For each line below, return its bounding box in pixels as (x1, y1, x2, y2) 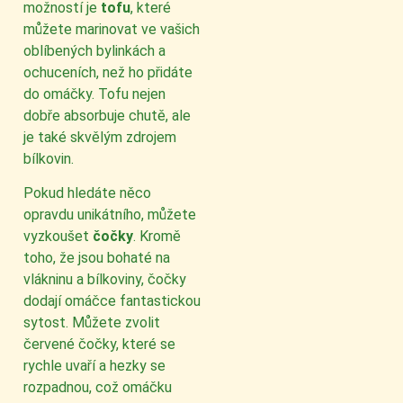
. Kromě (133, 228, 181, 246)
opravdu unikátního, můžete (23, 206, 196, 224)
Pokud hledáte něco (23, 184, 151, 202)
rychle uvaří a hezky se (23, 357, 166, 375)
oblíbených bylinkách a (23, 41, 166, 59)
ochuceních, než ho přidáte (23, 63, 193, 81)
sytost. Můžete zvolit (23, 314, 160, 332)
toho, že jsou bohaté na (23, 249, 170, 267)
